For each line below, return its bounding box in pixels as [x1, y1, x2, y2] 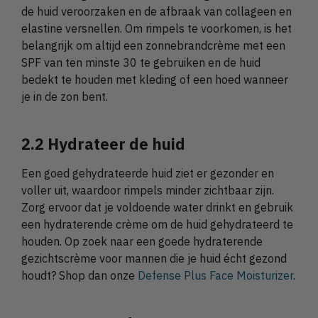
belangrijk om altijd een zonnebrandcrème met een [21, 38, 285, 53]
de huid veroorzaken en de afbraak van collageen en [21, 4, 292, 18]
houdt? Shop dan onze [21, 268, 138, 283]
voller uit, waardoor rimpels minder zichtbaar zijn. [21, 183, 274, 198]
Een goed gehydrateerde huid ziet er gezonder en [21, 166, 274, 181]
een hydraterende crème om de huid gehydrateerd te [21, 217, 293, 232]
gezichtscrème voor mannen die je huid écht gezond [21, 251, 287, 266]
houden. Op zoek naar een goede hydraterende [21, 234, 263, 249]
